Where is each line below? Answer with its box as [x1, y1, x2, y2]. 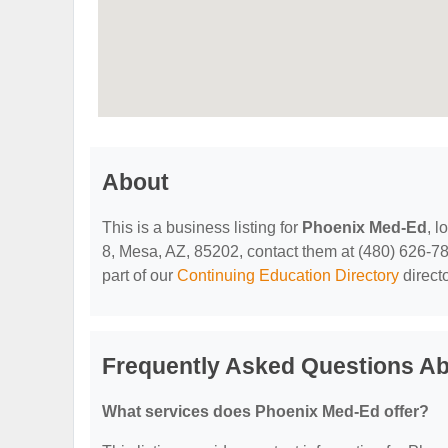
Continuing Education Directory [177, 267, 399, 284]
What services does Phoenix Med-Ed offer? [102, 403, 429, 420]
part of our [102, 267, 177, 284]
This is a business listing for [102, 219, 302, 236]
